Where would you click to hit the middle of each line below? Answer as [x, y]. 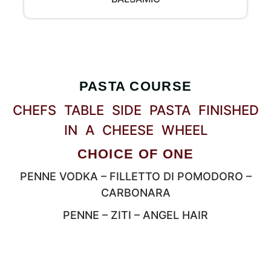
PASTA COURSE [135, 86]
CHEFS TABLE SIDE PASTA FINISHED [135, 110]
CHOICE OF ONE [135, 154]
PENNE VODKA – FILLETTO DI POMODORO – [135, 176]
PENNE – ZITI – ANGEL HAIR [135, 215]
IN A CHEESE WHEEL [135, 130]
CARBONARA [135, 193]
